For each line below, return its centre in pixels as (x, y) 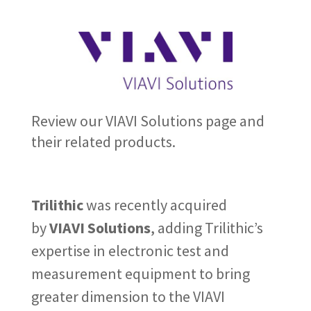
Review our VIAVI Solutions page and (148, 120)
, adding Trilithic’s (207, 227)
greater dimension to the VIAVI (128, 296)
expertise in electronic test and (130, 250)
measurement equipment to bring (140, 273)
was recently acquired (155, 204)
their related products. (103, 141)
